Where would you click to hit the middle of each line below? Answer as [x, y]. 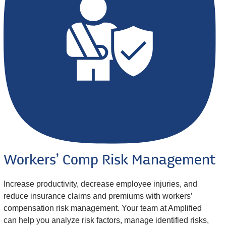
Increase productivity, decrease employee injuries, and [100, 184]
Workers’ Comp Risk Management [109, 161]
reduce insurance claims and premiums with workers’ [98, 196]
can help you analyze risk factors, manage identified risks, [106, 220]
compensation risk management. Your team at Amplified [102, 208]
